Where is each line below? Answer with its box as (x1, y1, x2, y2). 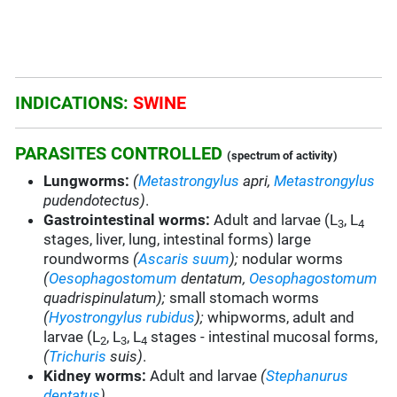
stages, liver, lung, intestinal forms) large (43, 230, 312, 249)
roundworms (43, 250, 134, 269)
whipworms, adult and (204, 308, 355, 327)
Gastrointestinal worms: (43, 211, 211, 230)
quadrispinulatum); (43, 289, 167, 307)
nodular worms (238, 250, 344, 269)
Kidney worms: (43, 367, 147, 385)
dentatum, (177, 269, 250, 288)
